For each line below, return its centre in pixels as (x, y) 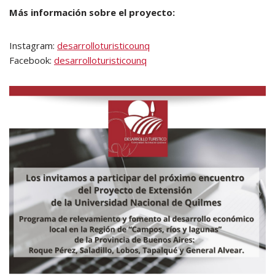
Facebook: (32, 60)
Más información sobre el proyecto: (92, 12)
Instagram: (33, 45)
